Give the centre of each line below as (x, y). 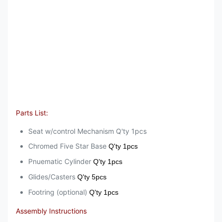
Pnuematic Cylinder (61, 162)
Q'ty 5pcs (92, 177)
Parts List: (33, 113)
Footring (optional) (59, 192)
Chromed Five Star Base (68, 146)
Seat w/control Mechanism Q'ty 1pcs (87, 131)
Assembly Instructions (51, 211)
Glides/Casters (53, 177)
